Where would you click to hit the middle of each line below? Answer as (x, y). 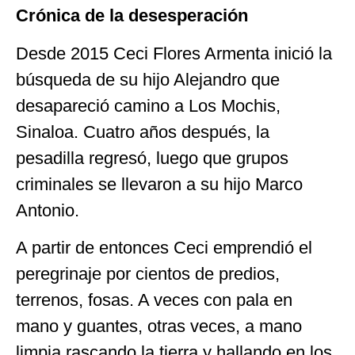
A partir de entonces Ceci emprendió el (164, 248)
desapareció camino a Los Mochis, (148, 105)
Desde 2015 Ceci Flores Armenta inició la (174, 53)
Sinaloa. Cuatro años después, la (143, 132)
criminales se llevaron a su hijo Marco (159, 184)
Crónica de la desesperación (132, 16)
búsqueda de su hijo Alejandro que (148, 79)
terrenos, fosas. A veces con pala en (154, 300)
